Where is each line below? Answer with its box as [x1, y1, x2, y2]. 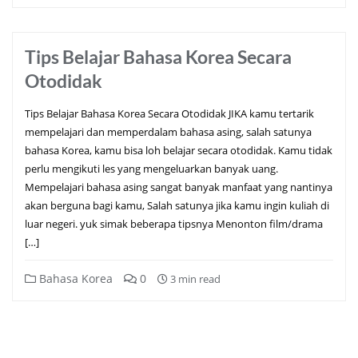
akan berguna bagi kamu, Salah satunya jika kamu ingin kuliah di [25, 197, 329, 213]
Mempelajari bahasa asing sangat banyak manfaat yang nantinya [25, 179, 332, 194]
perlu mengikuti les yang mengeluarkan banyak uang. [25, 161, 278, 176]
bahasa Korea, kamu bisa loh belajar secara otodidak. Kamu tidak [25, 142, 332, 157]
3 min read [168, 271, 221, 286]
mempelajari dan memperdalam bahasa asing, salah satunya [25, 124, 312, 139]
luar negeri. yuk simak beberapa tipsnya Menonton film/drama [25, 216, 323, 231]
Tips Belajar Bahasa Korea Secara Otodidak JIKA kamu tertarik [25, 105, 314, 121]
